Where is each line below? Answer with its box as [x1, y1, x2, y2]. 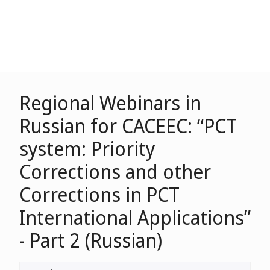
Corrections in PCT [19, 181, 180, 207]
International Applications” [19, 204, 251, 230]
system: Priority [19, 136, 155, 162]
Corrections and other [19, 159, 211, 184]
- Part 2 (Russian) [19, 227, 162, 253]
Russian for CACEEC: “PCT [19, 113, 237, 139]
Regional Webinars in [19, 90, 201, 116]
